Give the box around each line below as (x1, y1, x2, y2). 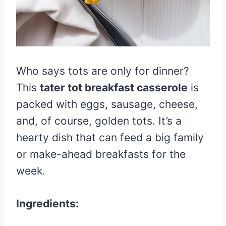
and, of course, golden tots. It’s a (16, 115, 182, 127)
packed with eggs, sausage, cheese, (16, 98, 198, 110)
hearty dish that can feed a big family (16, 131, 204, 144)
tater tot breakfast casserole (40, 81, 188, 94)
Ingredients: (16, 197, 79, 210)
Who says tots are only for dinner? (16, 65, 189, 77)
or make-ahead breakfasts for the (16, 148, 186, 160)
